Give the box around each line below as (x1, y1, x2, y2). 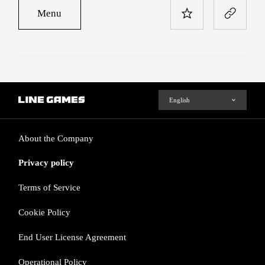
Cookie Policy (18, 208, 71, 218)
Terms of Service (18, 183, 81, 193)
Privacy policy (18, 158, 75, 168)
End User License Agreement (18, 232, 127, 243)
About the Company (18, 133, 94, 143)
